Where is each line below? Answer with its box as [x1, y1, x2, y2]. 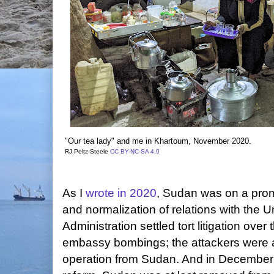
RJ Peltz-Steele [65, 148, 110, 155]
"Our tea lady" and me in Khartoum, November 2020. [65, 136, 251, 146]
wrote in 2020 [86, 187, 157, 199]
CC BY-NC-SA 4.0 [110, 148, 160, 155]
